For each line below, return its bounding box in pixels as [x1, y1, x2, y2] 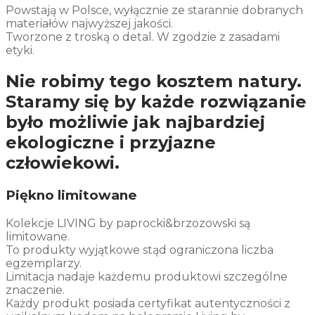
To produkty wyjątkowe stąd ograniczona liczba [6, 243, 274, 257]
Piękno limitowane [6, 186, 137, 203]
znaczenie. [6, 283, 65, 297]
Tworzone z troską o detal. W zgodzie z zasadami [6, 30, 280, 44]
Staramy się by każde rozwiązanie [6, 91, 307, 112]
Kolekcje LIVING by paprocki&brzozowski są [6, 216, 250, 230]
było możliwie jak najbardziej [6, 111, 265, 132]
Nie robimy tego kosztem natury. [6, 70, 302, 91]
